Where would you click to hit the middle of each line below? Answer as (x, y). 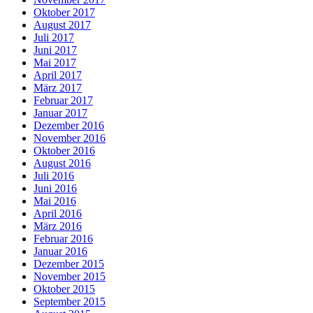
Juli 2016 (54, 176)
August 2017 (62, 25)
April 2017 (58, 75)
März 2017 (58, 88)
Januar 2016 (60, 252)
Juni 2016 (55, 189)
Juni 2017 (55, 50)
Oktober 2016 (64, 151)
